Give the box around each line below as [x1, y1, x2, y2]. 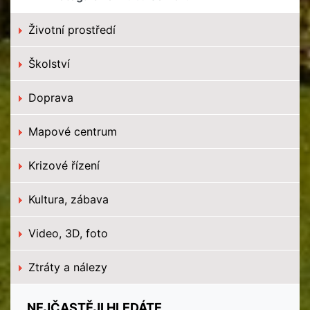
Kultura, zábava [25, 192, 109, 206]
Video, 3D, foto [25, 226, 108, 240]
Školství [25, 57, 70, 71]
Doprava [25, 91, 73, 104]
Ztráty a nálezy [25, 260, 107, 274]
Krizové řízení [25, 158, 100, 172]
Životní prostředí [25, 23, 116, 37]
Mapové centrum [25, 125, 117, 138]
